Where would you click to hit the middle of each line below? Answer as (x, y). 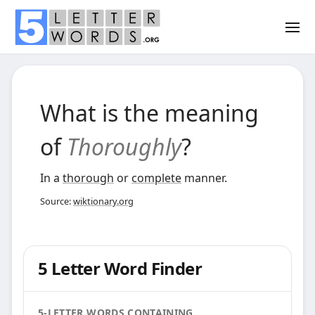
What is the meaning (149, 113)
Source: (57, 201)
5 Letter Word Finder (120, 268)
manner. (204, 178)
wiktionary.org (103, 201)
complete (156, 178)
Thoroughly (124, 147)
